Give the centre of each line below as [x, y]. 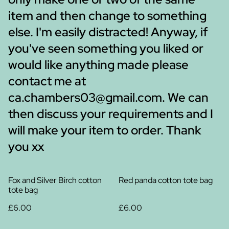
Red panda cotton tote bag [166, 180]
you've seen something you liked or [106, 48]
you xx [26, 146]
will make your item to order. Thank [105, 130]
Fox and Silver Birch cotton [55, 180]
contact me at [47, 81]
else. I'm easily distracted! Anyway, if [108, 32]
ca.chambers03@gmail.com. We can [108, 97]
